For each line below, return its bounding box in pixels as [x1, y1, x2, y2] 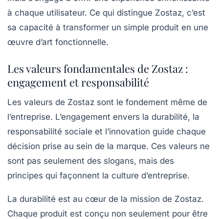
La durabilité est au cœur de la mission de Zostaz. [7, 194, 204, 204]
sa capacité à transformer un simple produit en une [7, 22, 208, 32]
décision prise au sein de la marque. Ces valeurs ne [7, 141, 210, 151]
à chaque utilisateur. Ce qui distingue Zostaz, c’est [7, 7, 205, 18]
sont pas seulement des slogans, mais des [7, 155, 174, 166]
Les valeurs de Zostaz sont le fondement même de [7, 97, 207, 107]
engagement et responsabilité [7, 74, 149, 89]
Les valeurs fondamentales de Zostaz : [7, 61, 188, 76]
